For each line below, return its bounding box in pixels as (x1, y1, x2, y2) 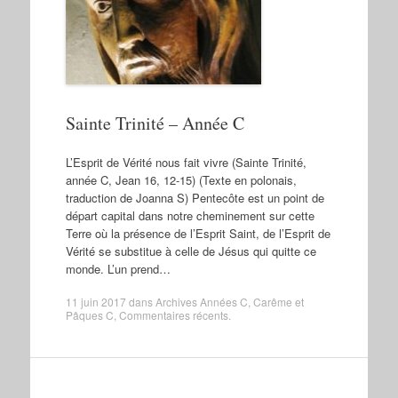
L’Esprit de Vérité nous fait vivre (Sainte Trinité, (65, 153, 306, 171)
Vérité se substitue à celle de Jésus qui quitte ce (65, 242, 316, 259)
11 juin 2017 (65, 294, 126, 309)
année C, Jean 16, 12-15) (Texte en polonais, (65, 171, 297, 188)
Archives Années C (155, 294, 248, 309)
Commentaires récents (118, 307, 228, 322)
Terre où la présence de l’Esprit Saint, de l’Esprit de (65, 224, 330, 242)
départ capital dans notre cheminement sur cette (65, 206, 314, 224)
